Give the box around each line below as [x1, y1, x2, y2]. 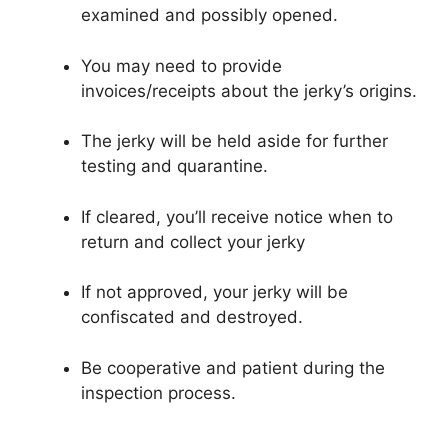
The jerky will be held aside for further [81, 131, 388, 152]
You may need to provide [81, 55, 282, 76]
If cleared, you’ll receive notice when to [81, 206, 393, 227]
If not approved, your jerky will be [81, 282, 348, 303]
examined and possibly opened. [81, 5, 338, 26]
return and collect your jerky [81, 231, 305, 252]
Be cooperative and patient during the [81, 357, 385, 378]
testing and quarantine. [81, 156, 268, 177]
